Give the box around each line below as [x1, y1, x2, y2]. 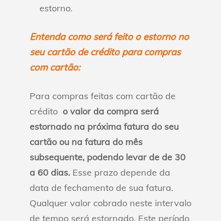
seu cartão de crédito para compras [30, 46, 181, 58]
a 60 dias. [30, 167, 70, 178]
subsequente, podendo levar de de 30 [30, 151, 185, 163]
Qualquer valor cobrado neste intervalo [30, 197, 191, 209]
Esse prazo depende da [70, 167, 170, 178]
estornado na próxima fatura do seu [30, 121, 179, 132]
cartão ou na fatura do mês [30, 136, 143, 147]
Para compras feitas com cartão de [30, 90, 176, 102]
